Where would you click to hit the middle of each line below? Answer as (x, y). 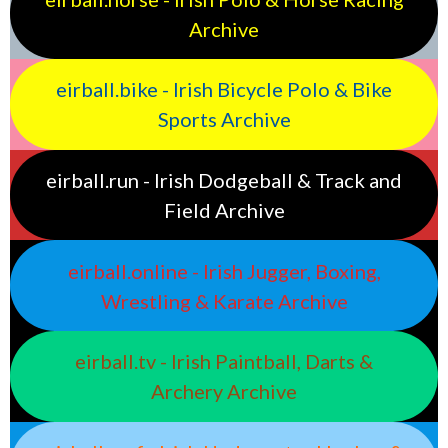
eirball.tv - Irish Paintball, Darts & (224, 361)
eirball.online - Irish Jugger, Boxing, (224, 270)
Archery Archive (224, 391)
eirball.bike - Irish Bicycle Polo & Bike (224, 89)
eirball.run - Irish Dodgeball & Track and (224, 180)
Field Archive (224, 210)
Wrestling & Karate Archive (224, 300)
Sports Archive (224, 119)
